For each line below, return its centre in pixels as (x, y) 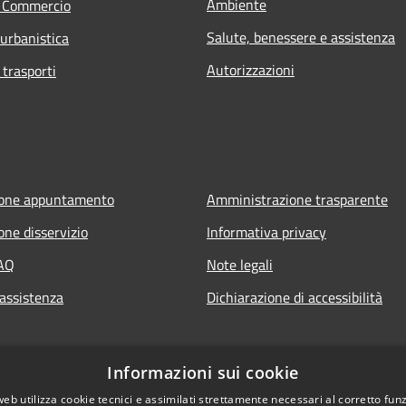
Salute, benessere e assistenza (301, 38)
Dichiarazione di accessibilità (295, 298)
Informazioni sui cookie (203, 372)
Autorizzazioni (251, 70)
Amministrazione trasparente (297, 200)
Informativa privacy (266, 232)
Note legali (240, 265)
